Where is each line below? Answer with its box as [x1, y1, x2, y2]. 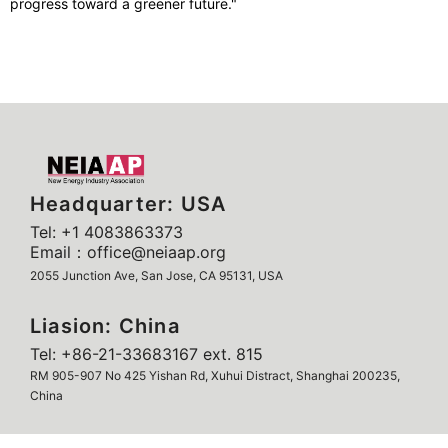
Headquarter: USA [30, 192, 227, 217]
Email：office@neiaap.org [30, 242, 226, 263]
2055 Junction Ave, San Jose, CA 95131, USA [30, 268, 283, 284]
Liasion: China [30, 314, 180, 339]
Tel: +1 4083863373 [30, 222, 183, 243]
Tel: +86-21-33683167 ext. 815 [30, 344, 263, 365]
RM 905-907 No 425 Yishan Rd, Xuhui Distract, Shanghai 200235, [30, 368, 400, 384]
